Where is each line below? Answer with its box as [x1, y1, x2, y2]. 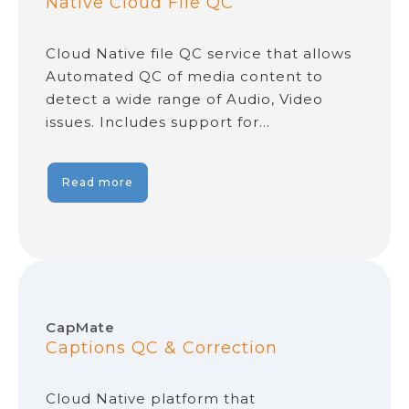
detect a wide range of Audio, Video [46, 90, 323, 109]
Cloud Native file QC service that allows [46, 45, 351, 63]
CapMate [46, 319, 115, 337]
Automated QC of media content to [46, 68, 323, 86]
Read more [62, 175, 133, 190]
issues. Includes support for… [46, 113, 270, 131]
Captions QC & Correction [46, 338, 278, 359]
